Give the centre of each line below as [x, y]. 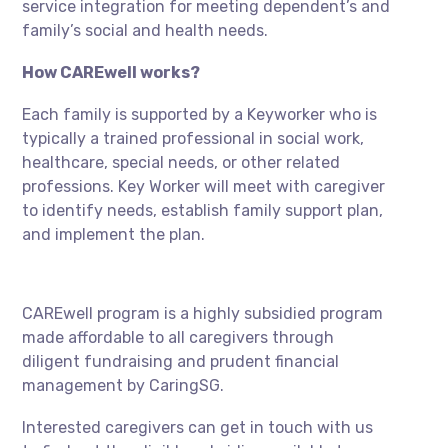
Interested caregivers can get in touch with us [198, 428]
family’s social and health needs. [145, 31]
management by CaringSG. [125, 386]
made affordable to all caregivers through [178, 338]
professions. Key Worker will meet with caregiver [204, 187]
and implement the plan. [114, 235]
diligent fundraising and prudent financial [181, 362]
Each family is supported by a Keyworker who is [200, 115]
